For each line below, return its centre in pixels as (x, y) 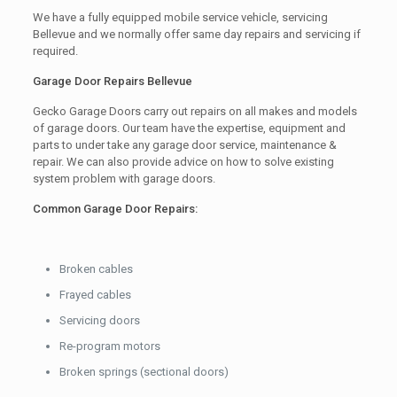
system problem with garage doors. (124, 179)
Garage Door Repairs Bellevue (112, 81)
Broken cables (96, 269)
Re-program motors (109, 346)
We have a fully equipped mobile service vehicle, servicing (180, 17)
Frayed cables (95, 295)
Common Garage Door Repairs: (115, 209)
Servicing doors (99, 320)
